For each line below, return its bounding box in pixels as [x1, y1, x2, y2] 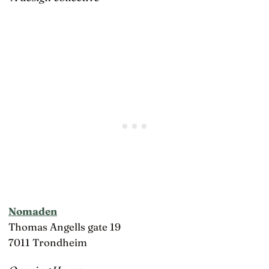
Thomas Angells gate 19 [8, 220, 121, 233]
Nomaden [8, 204, 57, 217]
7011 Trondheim [8, 235, 87, 249]
